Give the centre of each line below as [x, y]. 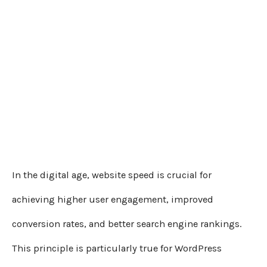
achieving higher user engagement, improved [113, 200]
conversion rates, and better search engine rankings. [127, 224]
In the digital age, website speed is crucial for [112, 175]
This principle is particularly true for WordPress [117, 249]
